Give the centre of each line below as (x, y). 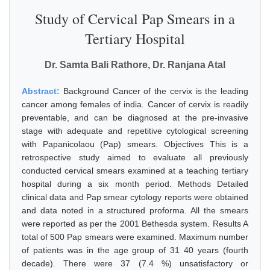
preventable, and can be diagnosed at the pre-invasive (135, 118)
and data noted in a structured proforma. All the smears (135, 210)
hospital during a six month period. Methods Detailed (135, 184)
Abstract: (42, 91)
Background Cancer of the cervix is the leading (155, 91)
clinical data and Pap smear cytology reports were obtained (135, 197)
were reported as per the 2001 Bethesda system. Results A (135, 224)
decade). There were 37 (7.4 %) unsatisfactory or (135, 263)
